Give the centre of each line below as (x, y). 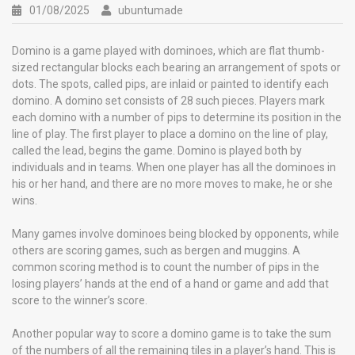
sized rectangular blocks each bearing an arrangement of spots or (176, 67)
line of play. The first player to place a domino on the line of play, (170, 134)
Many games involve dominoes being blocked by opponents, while (176, 233)
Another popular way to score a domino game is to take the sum (172, 333)
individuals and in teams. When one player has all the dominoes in (174, 167)
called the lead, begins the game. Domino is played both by (157, 150)
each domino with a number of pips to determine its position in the (177, 117)
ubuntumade (151, 10)
